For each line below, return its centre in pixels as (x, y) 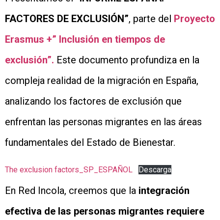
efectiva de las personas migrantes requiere (105, 211)
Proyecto (194, 18)
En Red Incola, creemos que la (72, 191)
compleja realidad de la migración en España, (102, 80)
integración (164, 191)
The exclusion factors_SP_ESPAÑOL (69, 170)
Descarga (155, 170)
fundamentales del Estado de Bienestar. (90, 142)
